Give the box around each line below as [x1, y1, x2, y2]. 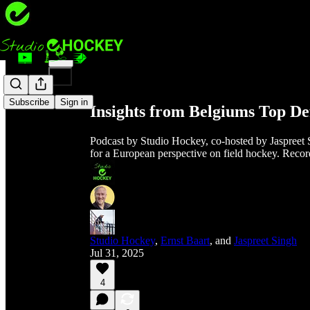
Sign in [60, 97, 88, 108]
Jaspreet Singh [234, 234, 297, 246]
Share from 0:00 [84, 43, 155, 55]
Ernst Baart [161, 234, 210, 246]
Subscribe [9, 97, 49, 108]
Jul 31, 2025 [90, 246, 144, 259]
